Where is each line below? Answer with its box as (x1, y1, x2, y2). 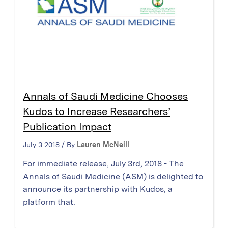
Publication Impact (23, 121, 111, 133)
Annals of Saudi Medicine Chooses (23, 90, 188, 103)
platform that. (23, 197, 75, 207)
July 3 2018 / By (23, 140, 77, 149)
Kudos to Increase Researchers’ (23, 105, 170, 118)
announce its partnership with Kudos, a (23, 184, 173, 194)
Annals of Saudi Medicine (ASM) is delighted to (23, 172, 203, 182)
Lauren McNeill (77, 140, 129, 149)
